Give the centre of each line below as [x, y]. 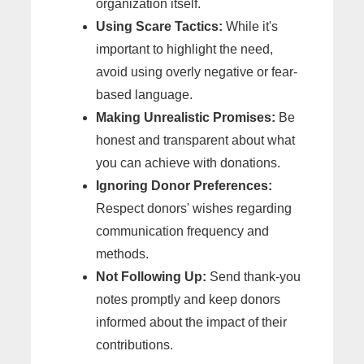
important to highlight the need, [184, 50]
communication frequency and [182, 232]
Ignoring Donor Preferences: [184, 186]
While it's [250, 27]
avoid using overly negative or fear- [197, 72]
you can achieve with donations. [188, 163]
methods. [122, 254]
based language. [144, 95]
